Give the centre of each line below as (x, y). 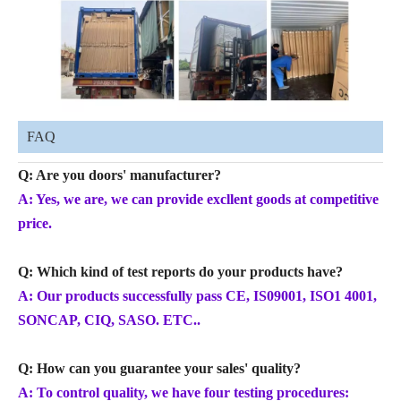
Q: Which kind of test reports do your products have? (180, 271)
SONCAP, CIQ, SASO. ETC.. (109, 320)
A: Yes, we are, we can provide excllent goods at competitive (198, 199)
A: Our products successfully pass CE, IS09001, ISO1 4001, (197, 295)
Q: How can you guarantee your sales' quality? (159, 368)
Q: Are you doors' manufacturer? (119, 175)
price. (35, 223)
